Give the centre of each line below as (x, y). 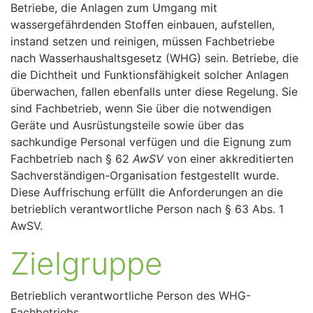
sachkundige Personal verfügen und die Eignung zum (151, 142)
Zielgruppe (87, 264)
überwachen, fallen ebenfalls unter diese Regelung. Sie (154, 92)
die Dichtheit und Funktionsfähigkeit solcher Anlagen (150, 75)
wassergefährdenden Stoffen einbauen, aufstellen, (143, 25)
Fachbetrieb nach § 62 (72, 159)
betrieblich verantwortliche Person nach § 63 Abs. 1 (147, 209)
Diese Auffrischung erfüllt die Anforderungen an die (147, 192)
